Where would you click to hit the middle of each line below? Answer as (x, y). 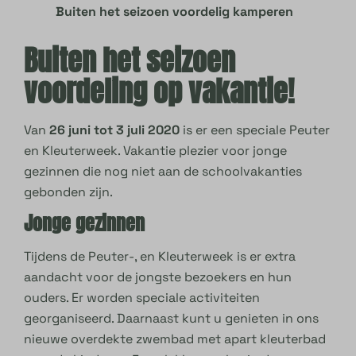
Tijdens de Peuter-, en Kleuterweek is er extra (160, 257)
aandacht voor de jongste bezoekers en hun (158, 277)
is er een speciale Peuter (257, 130)
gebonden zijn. (69, 192)
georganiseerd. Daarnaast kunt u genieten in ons (172, 319)
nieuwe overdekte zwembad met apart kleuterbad (175, 339)
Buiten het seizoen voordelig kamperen (174, 12)
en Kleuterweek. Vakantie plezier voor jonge (156, 151)
